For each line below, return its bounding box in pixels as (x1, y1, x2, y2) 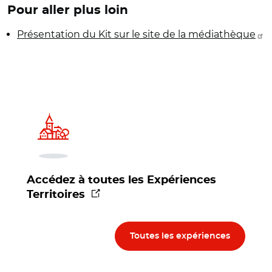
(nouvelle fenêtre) (87, 189, 187, 200)
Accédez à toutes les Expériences (27, 175, 216, 186)
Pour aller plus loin (7, 4, 128, 17)
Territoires (27, 189, 88, 201)
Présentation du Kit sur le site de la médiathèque (17, 29, 256, 41)
